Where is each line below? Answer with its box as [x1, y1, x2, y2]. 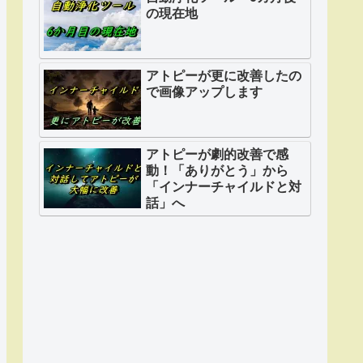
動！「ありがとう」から [146, 160, 288, 179]
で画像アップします [146, 81, 263, 100]
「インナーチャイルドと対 [146, 176, 301, 195]
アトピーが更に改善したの [146, 65, 301, 84]
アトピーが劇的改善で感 [146, 143, 288, 163]
